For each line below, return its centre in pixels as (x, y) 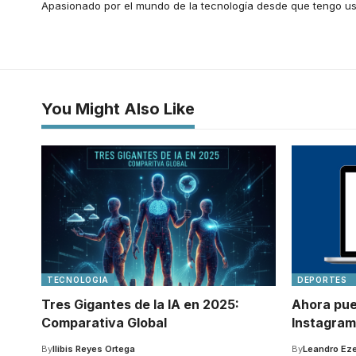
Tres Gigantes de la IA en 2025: (140, 304)
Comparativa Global (104, 322)
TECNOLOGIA (78, 279)
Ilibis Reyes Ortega (94, 348)
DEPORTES (322, 279)
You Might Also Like (118, 108)
